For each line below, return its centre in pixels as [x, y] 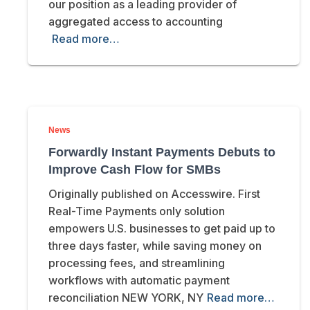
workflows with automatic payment [139, 281]
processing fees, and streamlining [137, 263]
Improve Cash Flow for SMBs [135, 170]
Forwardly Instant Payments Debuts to [162, 153]
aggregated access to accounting [136, 22]
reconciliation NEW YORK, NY [126, 298]
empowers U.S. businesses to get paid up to [162, 229]
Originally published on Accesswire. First [154, 194]
